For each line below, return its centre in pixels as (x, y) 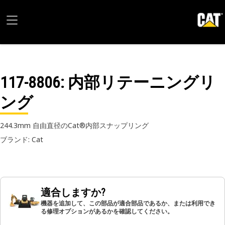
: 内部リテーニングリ (138, 82)
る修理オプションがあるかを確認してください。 (107, 211)
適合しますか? (73, 192)
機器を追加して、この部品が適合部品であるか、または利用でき (128, 203)
